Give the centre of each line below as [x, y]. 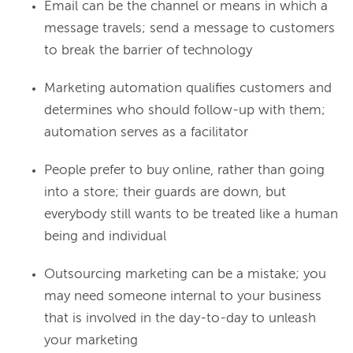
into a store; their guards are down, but [165, 193]
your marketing [91, 341]
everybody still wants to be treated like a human [191, 215]
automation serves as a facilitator [146, 133]
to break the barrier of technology [148, 51]
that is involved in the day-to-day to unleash [180, 319]
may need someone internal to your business [183, 297]
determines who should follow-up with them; [185, 111]
